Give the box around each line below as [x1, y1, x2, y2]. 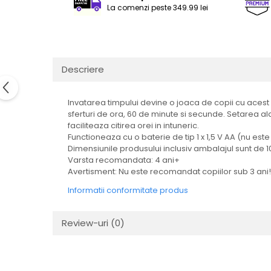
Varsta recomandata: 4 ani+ [68, 154, 180, 166]
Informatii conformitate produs [68, 184, 188, 196]
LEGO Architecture [9, 42, 91, 54]
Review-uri [62, 217, 111, 229]
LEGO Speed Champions [9, 80, 116, 92]
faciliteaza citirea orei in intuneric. [68, 120, 199, 131]
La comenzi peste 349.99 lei [107, 2, 209, 13]
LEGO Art [9, 5, 48, 17]
